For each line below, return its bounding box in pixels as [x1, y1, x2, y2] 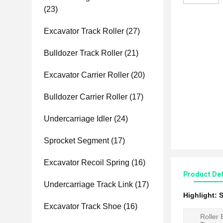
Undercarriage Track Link [44, 180, 133, 189]
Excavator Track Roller [44, 27, 124, 35]
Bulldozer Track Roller [44, 49, 122, 57]
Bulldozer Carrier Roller [44, 93, 127, 101]
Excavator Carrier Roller [44, 71, 129, 79]
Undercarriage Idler [44, 114, 112, 123]
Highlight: [183, 191, 219, 199]
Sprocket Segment [44, 136, 109, 145]
